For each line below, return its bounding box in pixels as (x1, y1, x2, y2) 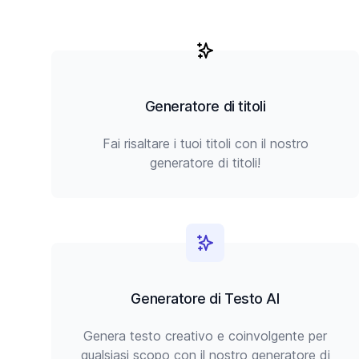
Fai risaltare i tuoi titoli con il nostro (102, 135, 309, 151)
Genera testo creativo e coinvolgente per (83, 328, 327, 344)
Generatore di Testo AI (131, 290, 280, 307)
